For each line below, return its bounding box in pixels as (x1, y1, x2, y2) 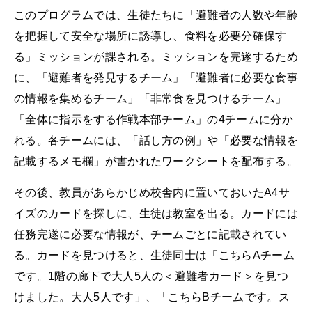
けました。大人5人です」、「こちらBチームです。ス (14, 291, 290, 304)
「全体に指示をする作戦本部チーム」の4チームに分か (14, 113, 294, 125)
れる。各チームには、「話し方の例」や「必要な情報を (14, 134, 299, 146)
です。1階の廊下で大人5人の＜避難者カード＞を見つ (14, 270, 289, 283)
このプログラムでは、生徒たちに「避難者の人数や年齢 (14, 8, 298, 21)
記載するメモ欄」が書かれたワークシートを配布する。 (14, 155, 299, 167)
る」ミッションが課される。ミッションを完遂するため (14, 50, 299, 63)
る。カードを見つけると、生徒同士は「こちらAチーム (14, 249, 295, 262)
